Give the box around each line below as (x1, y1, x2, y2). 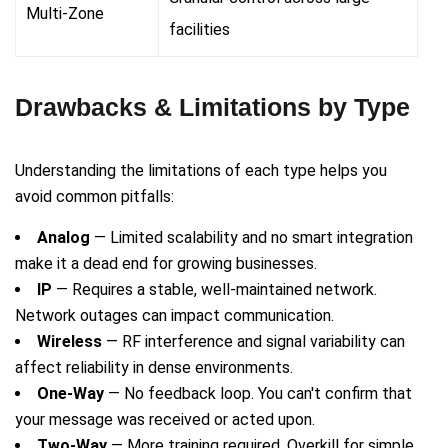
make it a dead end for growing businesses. (15, 254, 317, 274)
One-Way (37, 384, 104, 404)
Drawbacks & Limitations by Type (15, 93, 410, 122)
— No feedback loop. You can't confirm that (104, 384, 412, 404)
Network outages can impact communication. (15, 306, 334, 326)
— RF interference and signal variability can (102, 332, 405, 352)
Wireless (37, 332, 102, 352)
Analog (37, 228, 90, 248)
